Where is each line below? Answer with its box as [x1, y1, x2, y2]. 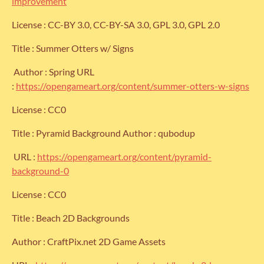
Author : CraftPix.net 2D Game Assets [12, 236, 167, 247]
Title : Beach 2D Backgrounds [12, 212, 131, 224]
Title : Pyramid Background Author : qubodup [12, 127, 195, 139]
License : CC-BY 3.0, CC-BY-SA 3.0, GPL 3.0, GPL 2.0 [12, 19, 220, 31]
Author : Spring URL [12, 66, 94, 78]
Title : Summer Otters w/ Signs [12, 42, 134, 54]
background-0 [12, 165, 69, 177]
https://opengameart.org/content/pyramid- [37, 151, 212, 163]
